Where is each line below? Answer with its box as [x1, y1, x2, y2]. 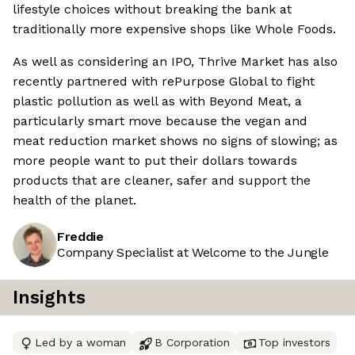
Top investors [258, 336, 330, 349]
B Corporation [155, 336, 230, 349]
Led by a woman [35, 336, 126, 349]
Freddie [57, 229, 104, 245]
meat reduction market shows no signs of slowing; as [13, 133, 338, 149]
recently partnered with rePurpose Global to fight [13, 74, 315, 90]
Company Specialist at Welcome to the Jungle [57, 245, 329, 261]
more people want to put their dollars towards [13, 153, 297, 169]
